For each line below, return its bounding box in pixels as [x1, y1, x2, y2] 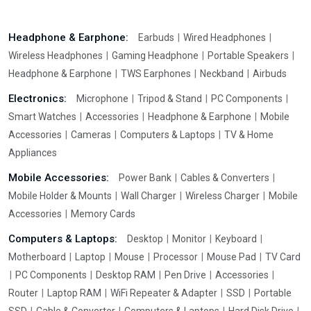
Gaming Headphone [110, 50, 201, 61]
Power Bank [119, 172, 174, 183]
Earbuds [138, 32, 176, 43]
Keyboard [213, 233, 259, 244]
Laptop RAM [45, 287, 103, 299]
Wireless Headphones [8, 50, 105, 61]
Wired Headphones [181, 32, 268, 43]
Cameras [69, 129, 113, 140]
